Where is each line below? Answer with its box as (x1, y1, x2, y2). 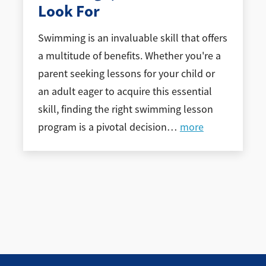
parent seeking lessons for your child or (37, 66, 215, 80)
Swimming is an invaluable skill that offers (37, 31, 227, 45)
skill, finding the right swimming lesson (37, 102, 213, 116)
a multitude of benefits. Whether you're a (37, 49, 221, 62)
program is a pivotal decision (37, 120, 167, 134)
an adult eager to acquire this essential (37, 84, 212, 98)
